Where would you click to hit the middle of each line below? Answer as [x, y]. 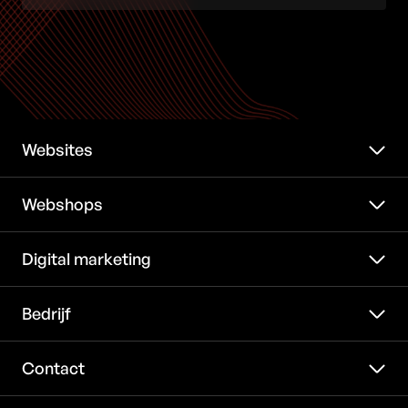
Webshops [62, 204]
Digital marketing [87, 259]
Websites [57, 150]
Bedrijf [46, 314]
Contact [53, 368]
